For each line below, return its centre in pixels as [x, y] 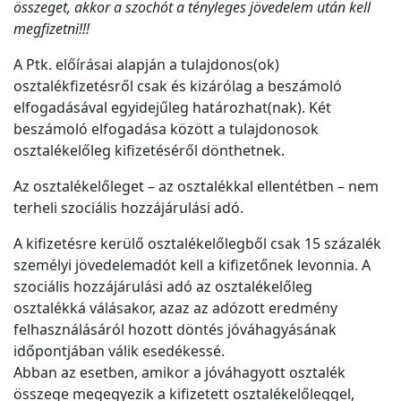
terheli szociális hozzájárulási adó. [130, 208]
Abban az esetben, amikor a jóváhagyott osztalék [179, 373]
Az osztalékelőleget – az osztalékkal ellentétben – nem [196, 187]
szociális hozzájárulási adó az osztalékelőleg [163, 287]
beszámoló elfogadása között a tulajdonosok [166, 129]
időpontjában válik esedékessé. [119, 351]
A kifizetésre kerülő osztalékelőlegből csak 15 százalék [197, 244]
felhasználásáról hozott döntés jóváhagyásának [175, 330]
